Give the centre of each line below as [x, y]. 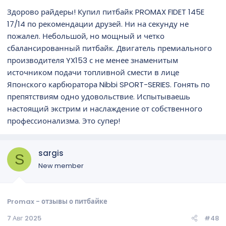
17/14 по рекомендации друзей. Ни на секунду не [98, 24]
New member [61, 166]
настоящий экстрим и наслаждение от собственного [105, 109]
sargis [51, 153]
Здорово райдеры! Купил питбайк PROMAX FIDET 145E [106, 12]
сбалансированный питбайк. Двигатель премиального [109, 48]
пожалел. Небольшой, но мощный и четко [86, 36]
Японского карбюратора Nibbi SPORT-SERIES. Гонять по [108, 84]
